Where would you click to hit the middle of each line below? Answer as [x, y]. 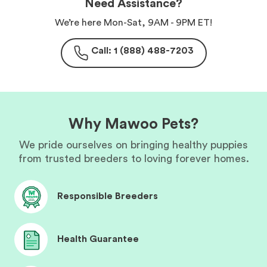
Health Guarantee [98, 239]
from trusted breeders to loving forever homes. [133, 158]
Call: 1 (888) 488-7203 [142, 50]
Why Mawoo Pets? [133, 124]
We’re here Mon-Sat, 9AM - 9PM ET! [133, 22]
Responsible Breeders [108, 196]
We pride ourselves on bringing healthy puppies [133, 145]
